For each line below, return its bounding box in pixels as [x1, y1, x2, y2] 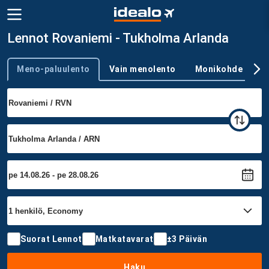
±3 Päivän [166, 234, 207, 244]
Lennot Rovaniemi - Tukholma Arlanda [7, 31, 229, 46]
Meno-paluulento [17, 64, 90, 74]
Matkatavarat [95, 234, 154, 244]
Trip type [7, 69, 37, 79]
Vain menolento [109, 64, 176, 74]
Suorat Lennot [20, 234, 82, 244]
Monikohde [195, 64, 243, 74]
